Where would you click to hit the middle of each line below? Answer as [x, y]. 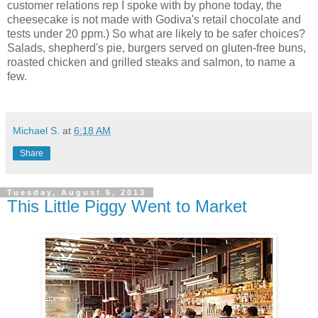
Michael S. [36, 131]
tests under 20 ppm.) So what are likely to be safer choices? [156, 34]
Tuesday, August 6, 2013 [77, 193]
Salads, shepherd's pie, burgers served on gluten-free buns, [157, 48]
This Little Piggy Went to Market [127, 207]
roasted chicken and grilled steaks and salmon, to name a [151, 62]
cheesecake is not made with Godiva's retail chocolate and [154, 20]
